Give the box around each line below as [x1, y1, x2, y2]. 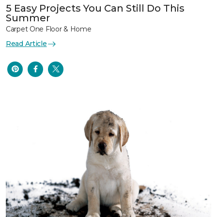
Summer [6, 12, 50, 24]
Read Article [6, 39, 47, 48]
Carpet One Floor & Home [6, 25, 92, 34]
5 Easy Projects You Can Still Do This [6, 2, 185, 15]
